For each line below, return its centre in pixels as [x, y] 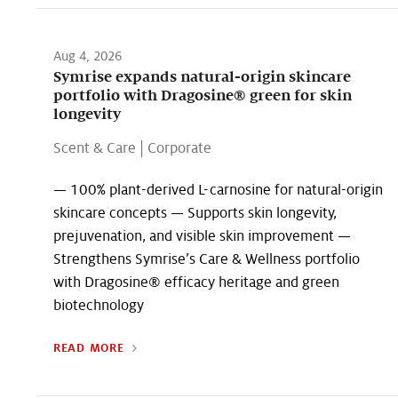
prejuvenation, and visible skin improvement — [202, 236]
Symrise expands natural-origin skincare [202, 76]
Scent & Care [95, 148]
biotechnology [99, 305]
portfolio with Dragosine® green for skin [203, 95]
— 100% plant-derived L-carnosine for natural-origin [218, 190]
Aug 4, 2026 [88, 56]
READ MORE [89, 348]
